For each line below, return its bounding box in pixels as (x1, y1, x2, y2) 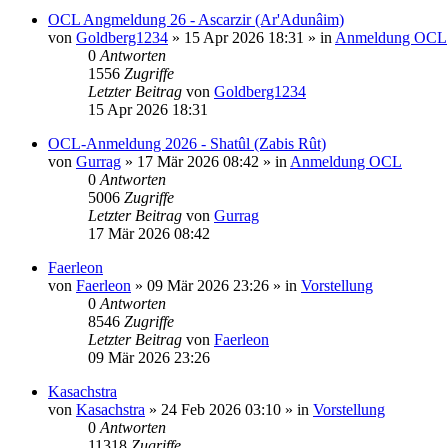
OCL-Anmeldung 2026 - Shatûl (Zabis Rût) (48, 134, 326, 152)
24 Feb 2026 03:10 (161, 400, 281, 418)
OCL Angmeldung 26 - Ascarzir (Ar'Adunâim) (48, 10, 344, 28)
